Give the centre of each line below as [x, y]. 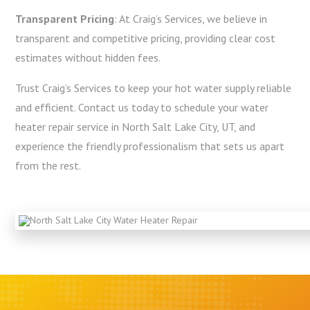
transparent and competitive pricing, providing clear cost [146, 38]
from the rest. [48, 165]
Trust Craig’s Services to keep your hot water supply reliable [154, 88]
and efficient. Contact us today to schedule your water [142, 107]
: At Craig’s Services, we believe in [191, 19]
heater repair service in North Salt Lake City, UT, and [136, 127]
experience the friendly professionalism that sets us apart [150, 146]
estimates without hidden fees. [88, 57]
